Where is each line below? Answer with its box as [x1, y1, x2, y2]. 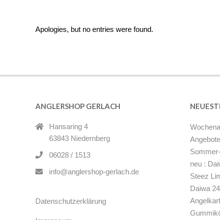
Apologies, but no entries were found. [35, 25, 153, 33]
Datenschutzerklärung [35, 197, 106, 205]
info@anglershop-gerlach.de [49, 167, 139, 176]
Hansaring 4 [49, 122, 88, 131]
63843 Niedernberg [49, 134, 110, 142]
